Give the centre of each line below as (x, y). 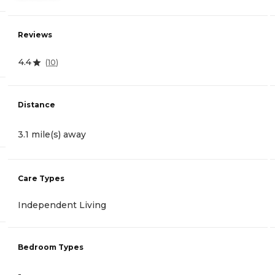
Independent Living (62, 205)
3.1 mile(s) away (52, 134)
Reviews (35, 35)
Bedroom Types (51, 247)
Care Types (41, 179)
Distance (37, 104)
